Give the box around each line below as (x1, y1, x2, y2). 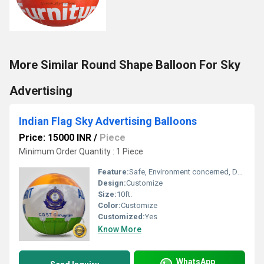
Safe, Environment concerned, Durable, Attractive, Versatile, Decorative (129, 167, 237, 176)
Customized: (98, 212, 145, 221)
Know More (98, 225, 141, 234)
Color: (98, 201, 121, 210)
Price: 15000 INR (19, 132, 91, 143)
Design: (98, 179, 126, 187)
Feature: (98, 167, 129, 176)
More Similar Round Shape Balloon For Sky (9, 58, 240, 72)
